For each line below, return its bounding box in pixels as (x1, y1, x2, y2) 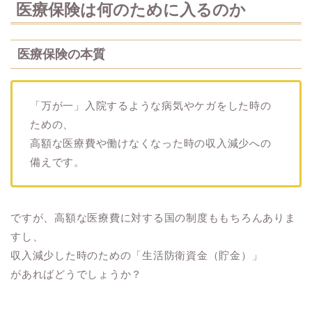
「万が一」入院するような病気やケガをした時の (30, 100, 272, 112)
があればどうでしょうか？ (10, 268, 143, 281)
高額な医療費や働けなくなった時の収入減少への (30, 137, 272, 150)
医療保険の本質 (17, 47, 105, 62)
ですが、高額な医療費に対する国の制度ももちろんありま (10, 212, 296, 224)
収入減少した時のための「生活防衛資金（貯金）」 (10, 249, 263, 262)
